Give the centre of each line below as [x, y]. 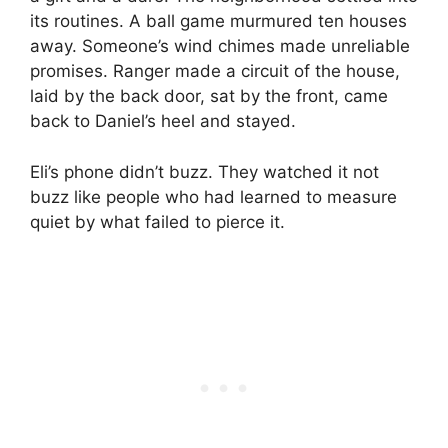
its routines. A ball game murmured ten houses [218, 21]
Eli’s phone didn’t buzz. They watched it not [204, 171]
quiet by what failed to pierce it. [157, 221]
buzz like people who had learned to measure [213, 196]
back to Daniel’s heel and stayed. [163, 121]
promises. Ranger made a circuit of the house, [215, 71]
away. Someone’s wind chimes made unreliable [220, 46]
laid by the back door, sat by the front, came [209, 96]
